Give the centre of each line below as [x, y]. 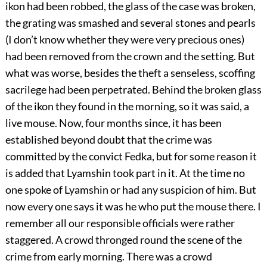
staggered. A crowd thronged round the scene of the [123, 240]
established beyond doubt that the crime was [108, 140]
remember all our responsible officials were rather [120, 223]
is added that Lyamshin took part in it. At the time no [125, 173]
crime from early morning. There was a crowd [108, 257]
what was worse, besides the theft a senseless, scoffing [130, 73]
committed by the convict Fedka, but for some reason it [131, 156]
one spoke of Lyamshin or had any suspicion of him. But [131, 190]
